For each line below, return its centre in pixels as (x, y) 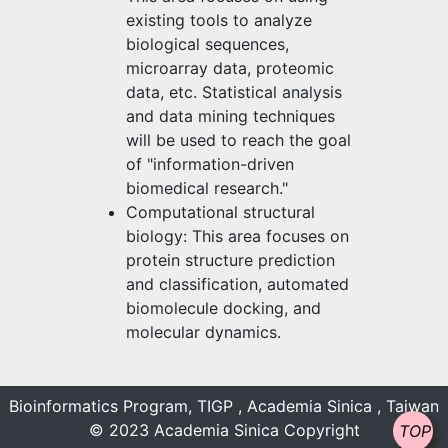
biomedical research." (207, 187)
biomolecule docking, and (223, 307)
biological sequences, (207, 43)
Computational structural (220, 211)
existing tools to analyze (219, 19)
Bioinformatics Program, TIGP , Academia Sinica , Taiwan (224, 405)
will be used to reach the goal (238, 139)
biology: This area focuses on (237, 235)
